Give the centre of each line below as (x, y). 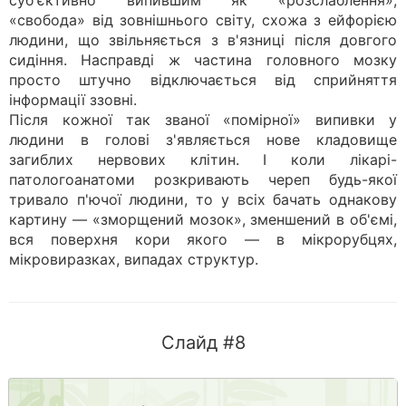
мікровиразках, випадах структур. (134, 259)
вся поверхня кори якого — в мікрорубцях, (203, 239)
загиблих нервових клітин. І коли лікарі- (203, 159)
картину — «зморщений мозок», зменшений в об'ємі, (203, 219)
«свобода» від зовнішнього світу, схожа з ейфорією (203, 20)
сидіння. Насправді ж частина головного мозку (203, 60)
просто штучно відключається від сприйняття (203, 80)
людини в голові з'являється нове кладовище (203, 140)
